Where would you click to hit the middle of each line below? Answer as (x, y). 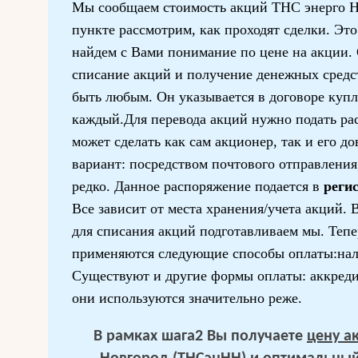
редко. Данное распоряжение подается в (198, 186)
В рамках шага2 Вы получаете (200, 336)
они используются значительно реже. (187, 298)
